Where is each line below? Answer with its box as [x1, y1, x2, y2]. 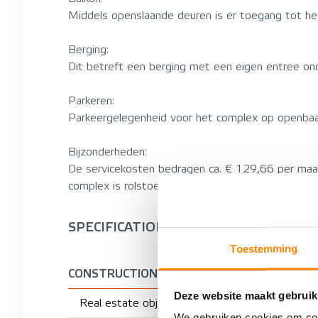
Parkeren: [68, 94, 114, 107]
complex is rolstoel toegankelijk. [68, 179, 226, 192]
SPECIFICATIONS [68, 219, 174, 234]
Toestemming [230, 242, 298, 255]
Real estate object [79, 296, 174, 309]
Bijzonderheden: [68, 145, 147, 158]
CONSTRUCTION [68, 267, 158, 280]
